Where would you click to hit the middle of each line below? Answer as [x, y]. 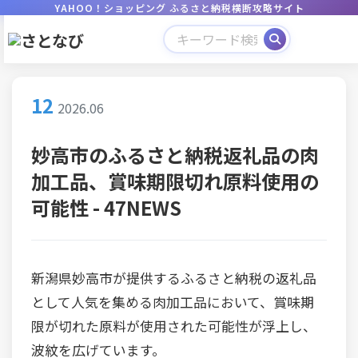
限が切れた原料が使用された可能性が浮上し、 [174, 326]
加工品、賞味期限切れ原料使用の [175, 181]
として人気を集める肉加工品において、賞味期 [173, 302]
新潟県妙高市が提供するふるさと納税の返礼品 [174, 278]
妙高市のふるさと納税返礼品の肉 [175, 154]
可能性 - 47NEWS [106, 207]
